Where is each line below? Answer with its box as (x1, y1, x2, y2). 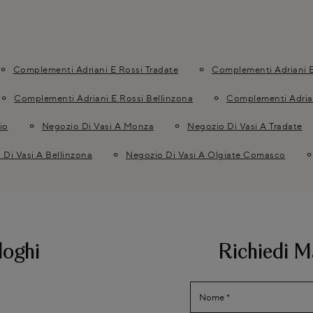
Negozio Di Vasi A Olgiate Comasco (126, 148, 286, 160)
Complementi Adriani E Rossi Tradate (13, 64, 178, 75)
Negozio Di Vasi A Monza (41, 120, 154, 132)
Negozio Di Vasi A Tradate (187, 120, 303, 132)
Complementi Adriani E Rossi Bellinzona (14, 92, 193, 103)
